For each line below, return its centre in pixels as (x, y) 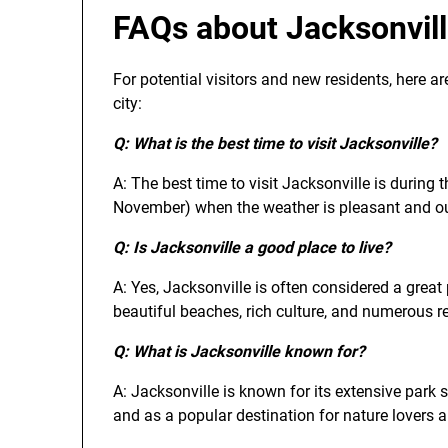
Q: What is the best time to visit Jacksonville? (275, 143)
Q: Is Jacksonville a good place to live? (252, 247)
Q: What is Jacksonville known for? (239, 351)
